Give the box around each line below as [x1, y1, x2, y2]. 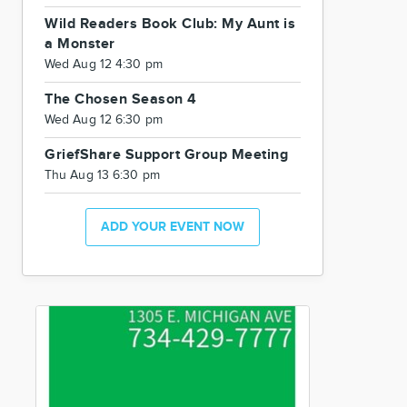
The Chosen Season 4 [45, 91, 197, 108]
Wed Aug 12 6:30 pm [45, 113, 163, 127]
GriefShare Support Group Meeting [45, 146, 288, 164]
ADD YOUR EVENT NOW [101, 219, 244, 234]
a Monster [45, 35, 115, 53]
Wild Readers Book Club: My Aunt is [45, 15, 295, 33]
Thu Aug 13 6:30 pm [45, 168, 160, 183]
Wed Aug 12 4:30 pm [45, 57, 163, 72]
